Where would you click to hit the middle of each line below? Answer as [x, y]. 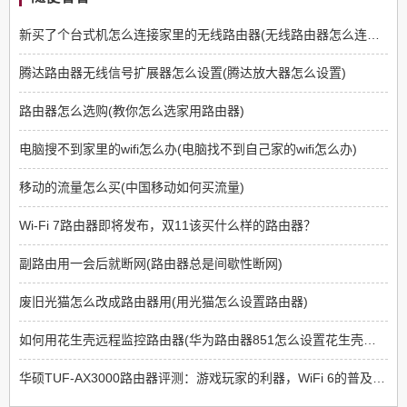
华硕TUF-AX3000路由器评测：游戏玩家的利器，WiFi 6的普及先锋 [379, 378]
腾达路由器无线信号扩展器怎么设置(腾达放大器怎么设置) [183, 73]
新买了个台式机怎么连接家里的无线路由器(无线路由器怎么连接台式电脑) [373, 35]
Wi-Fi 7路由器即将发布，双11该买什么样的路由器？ [168, 226]
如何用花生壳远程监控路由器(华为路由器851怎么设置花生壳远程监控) [370, 340]
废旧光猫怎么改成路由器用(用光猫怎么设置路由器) [164, 302]
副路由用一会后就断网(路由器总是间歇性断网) [151, 264]
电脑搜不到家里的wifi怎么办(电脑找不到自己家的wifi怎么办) [188, 149]
